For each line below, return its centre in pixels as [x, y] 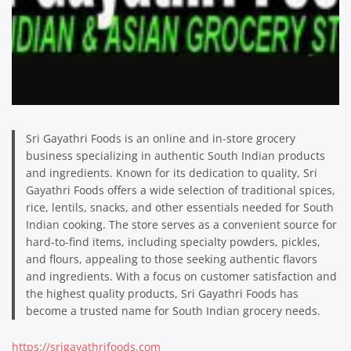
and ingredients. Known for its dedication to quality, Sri [171, 172]
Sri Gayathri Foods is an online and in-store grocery [160, 138]
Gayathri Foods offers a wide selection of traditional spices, [180, 190]
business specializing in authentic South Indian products [175, 155]
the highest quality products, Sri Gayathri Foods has [162, 293]
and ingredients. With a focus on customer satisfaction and [181, 276]
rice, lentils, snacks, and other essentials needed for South [179, 207]
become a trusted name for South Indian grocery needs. [173, 310]
